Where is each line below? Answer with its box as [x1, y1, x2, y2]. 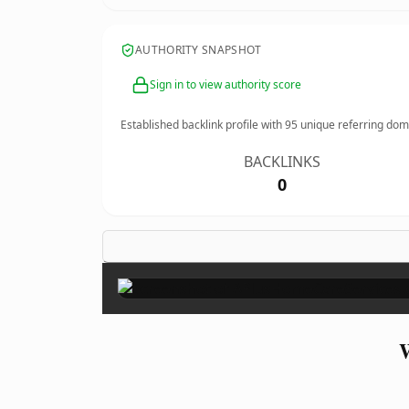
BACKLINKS [244, 152, 321, 172]
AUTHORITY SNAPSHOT [135, 42, 262, 58]
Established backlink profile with [121, 117, 285, 132]
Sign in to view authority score [150, 77, 301, 92]
